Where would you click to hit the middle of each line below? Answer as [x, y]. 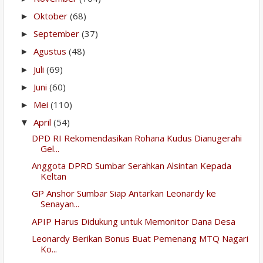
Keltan [53, 176]
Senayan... [60, 204]
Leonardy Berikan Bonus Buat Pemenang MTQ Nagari [140, 238]
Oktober [52, 16]
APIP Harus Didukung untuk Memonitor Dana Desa [133, 221]
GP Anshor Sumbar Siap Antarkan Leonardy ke [124, 193]
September [58, 34]
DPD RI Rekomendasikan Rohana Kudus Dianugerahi [136, 138]
